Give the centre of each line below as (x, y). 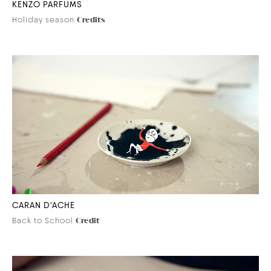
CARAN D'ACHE (44, 205)
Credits (91, 21)
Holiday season (43, 20)
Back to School (43, 220)
